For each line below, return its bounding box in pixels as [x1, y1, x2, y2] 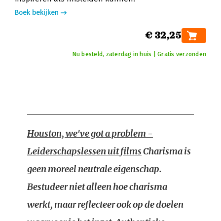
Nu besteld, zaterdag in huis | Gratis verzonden [72, 51, 206, 58]
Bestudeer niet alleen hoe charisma [27, 181, 167, 192]
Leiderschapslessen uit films [27, 146, 142, 157]
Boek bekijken [15, 8, 59, 17]
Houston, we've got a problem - [27, 128, 153, 139]
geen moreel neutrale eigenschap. [27, 163, 162, 175]
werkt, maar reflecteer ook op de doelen [27, 199, 184, 210]
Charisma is [142, 146, 191, 157]
